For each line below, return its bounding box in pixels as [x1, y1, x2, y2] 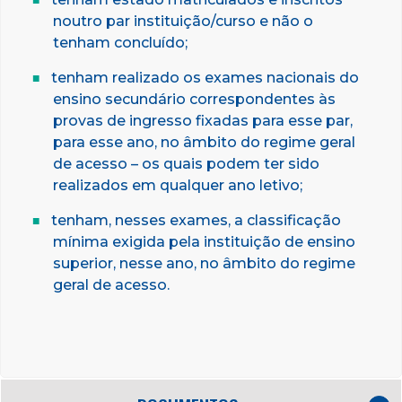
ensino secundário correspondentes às [53, 90, 336, 108]
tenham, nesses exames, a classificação [51, 211, 341, 229]
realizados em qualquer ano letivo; [53, 176, 302, 194]
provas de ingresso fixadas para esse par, [53, 111, 353, 129]
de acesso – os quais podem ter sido [53, 154, 319, 172]
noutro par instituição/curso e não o [53, 12, 313, 30]
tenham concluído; [53, 33, 188, 51]
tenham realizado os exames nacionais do [51, 68, 359, 86]
